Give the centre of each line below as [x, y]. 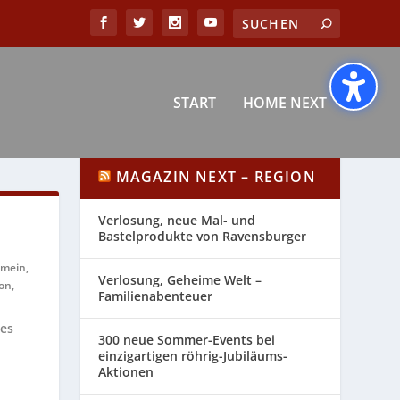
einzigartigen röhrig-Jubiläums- [193, 356]
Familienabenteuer [156, 296]
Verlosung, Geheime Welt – [180, 280]
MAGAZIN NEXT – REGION [216, 177]
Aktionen [126, 372]
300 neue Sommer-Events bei [187, 340]
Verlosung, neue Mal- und [177, 221]
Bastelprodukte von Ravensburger [203, 237]
